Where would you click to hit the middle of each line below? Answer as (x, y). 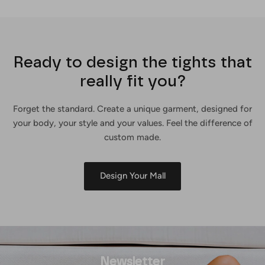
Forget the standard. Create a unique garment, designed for (132, 109)
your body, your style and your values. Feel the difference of (132, 123)
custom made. (132, 137)
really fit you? (132, 81)
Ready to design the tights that (132, 62)
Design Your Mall (132, 176)
